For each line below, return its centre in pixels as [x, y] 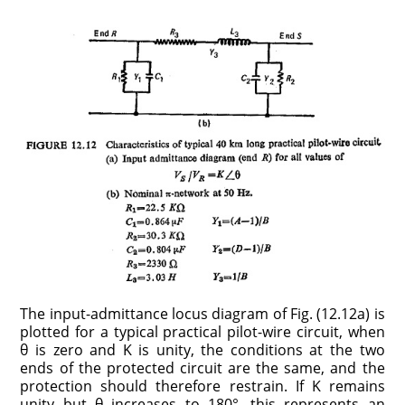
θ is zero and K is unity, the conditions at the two [202, 349]
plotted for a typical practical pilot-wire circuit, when [202, 331]
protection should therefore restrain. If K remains [202, 386]
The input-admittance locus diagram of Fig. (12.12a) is [202, 313]
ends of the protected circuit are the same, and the [202, 367]
